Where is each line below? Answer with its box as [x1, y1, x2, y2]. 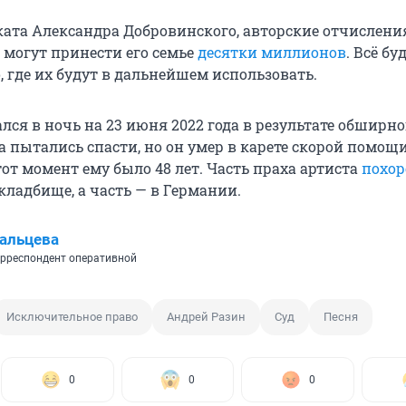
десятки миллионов [198, 42, 346, 62]
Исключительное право [6, 309, 138, 324]
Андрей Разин [167, 309, 246, 324]
